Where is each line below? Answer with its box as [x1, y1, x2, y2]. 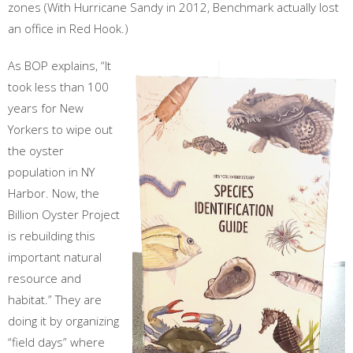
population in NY [8, 164, 95, 180]
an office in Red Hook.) [8, 20, 128, 37]
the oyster [8, 143, 64, 159]
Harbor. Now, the [8, 185, 99, 202]
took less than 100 [8, 79, 109, 95]
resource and [8, 270, 81, 287]
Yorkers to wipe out [8, 121, 113, 138]
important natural [8, 249, 102, 266]
